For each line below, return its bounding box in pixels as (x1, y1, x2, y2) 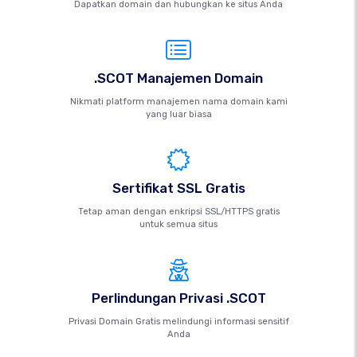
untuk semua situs (139, 219, 218, 229)
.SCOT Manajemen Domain (94, 70, 263, 86)
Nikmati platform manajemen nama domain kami (69, 96, 288, 107)
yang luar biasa (145, 109, 212, 120)
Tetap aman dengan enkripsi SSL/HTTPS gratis (77, 206, 280, 217)
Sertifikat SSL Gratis (112, 180, 245, 196)
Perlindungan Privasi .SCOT (91, 290, 266, 306)
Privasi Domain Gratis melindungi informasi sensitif (68, 316, 289, 327)
